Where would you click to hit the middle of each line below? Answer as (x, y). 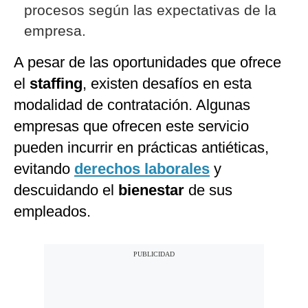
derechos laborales (142, 169)
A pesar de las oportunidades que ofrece (147, 63)
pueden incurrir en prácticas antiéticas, (141, 148)
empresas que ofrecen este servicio (131, 126)
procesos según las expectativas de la (150, 10)
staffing (56, 84)
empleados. (52, 212)
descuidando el (66, 190)
